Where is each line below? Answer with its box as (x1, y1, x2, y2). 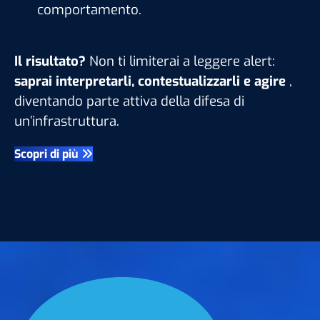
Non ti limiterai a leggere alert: (86, 52, 275, 71)
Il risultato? (14, 52, 86, 71)
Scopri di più (14, 146, 81, 162)
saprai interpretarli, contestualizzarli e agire (14, 72, 286, 91)
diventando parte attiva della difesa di (14, 92, 244, 111)
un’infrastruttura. (14, 112, 119, 131)
